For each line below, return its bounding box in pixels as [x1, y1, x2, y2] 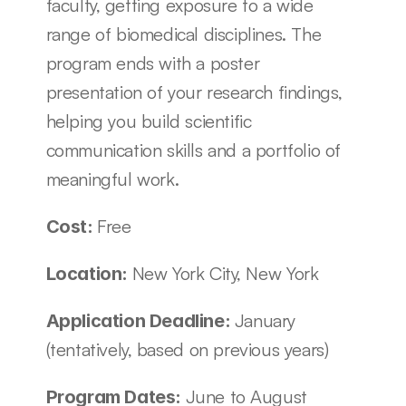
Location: [45, 263, 132, 285]
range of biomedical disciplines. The [45, 23, 322, 45]
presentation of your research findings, [45, 81, 343, 103]
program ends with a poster [45, 52, 260, 74]
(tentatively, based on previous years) [45, 338, 329, 361]
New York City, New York [131, 262, 319, 285]
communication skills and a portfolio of [45, 139, 341, 161]
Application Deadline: [45, 310, 235, 332]
